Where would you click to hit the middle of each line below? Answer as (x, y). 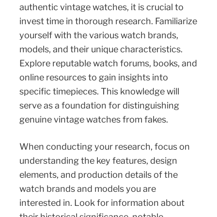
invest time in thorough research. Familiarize (108, 21)
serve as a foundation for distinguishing (99, 105)
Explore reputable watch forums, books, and (108, 63)
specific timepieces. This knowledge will (99, 91)
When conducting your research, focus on (105, 146)
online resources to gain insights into (94, 77)
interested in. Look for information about (102, 202)
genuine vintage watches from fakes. (94, 119)
